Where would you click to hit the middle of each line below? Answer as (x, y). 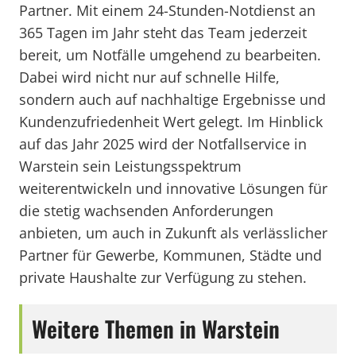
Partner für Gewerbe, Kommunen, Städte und (170, 255)
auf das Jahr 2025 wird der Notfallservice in (163, 144)
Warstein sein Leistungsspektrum (130, 166)
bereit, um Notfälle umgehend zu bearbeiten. (170, 55)
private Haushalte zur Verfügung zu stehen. (163, 277)
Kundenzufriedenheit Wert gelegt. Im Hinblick (171, 122)
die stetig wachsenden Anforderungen (146, 211)
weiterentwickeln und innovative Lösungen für (173, 188)
